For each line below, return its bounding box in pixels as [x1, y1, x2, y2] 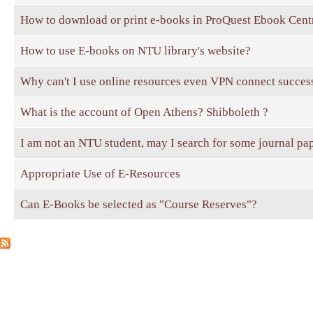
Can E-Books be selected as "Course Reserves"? [20, 197, 257, 211]
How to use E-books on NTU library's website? [20, 43, 251, 57]
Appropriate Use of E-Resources [20, 166, 180, 180]
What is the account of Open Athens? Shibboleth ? [20, 105, 268, 119]
